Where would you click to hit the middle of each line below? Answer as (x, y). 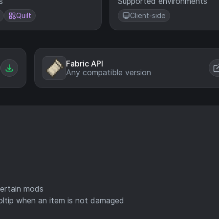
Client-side (148, 15)
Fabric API (85, 64)
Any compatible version (109, 72)
